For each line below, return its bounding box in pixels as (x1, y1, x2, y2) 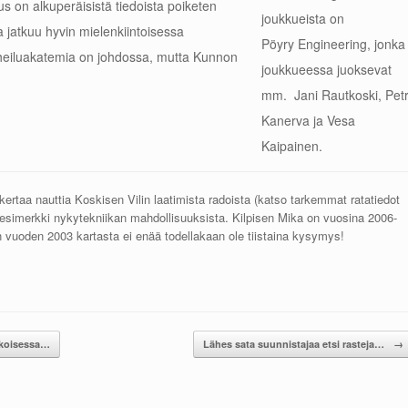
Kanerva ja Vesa (261, 111, 355, 129)
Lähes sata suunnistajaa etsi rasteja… (202, 336, 387, 351)
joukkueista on (261, 9, 344, 27)
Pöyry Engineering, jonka (261, 35, 405, 53)
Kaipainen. (261, 137, 322, 155)
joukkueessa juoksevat (261, 60, 392, 78)
